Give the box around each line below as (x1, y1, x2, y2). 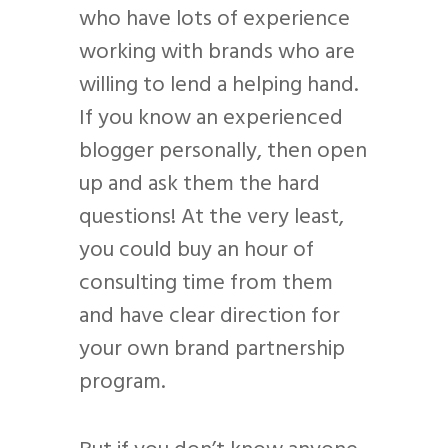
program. (79, 364, 165, 400)
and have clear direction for (79, 298, 340, 334)
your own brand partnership (79, 331, 345, 367)
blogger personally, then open (79, 133, 367, 169)
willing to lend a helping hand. (79, 67, 358, 103)
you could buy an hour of (79, 232, 314, 268)
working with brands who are (79, 34, 355, 70)
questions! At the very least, (79, 199, 344, 235)
